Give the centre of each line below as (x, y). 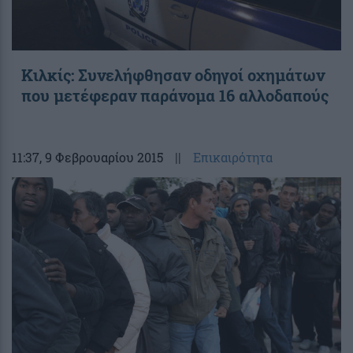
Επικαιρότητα (233, 157)
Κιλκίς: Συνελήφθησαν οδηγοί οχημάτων (173, 74)
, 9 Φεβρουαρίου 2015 (101, 157)
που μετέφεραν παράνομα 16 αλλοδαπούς (175, 95)
